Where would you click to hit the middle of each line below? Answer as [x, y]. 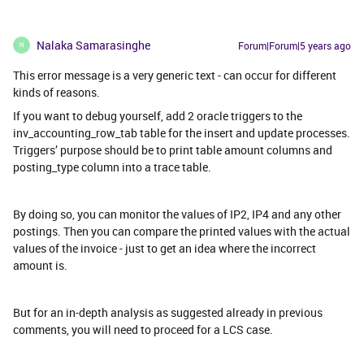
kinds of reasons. [58, 92]
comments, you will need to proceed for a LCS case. [143, 329]
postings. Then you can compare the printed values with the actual [182, 231]
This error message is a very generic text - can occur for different [175, 75]
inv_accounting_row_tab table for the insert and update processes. [182, 132]
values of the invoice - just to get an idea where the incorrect [165, 248]
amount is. [40, 265]
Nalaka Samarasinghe [93, 45]
